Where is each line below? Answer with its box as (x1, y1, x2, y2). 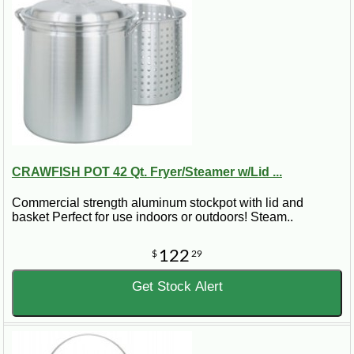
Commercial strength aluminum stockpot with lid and (12, 196, 303, 210)
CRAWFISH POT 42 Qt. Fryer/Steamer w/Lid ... (12, 165, 282, 179)
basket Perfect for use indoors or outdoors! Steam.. (12, 210, 293, 224)
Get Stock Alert (131, 279, 223, 295)
